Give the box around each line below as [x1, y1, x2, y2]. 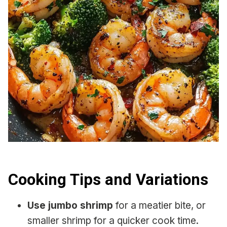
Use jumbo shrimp [27, 199, 113, 211]
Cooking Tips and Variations [8, 170, 208, 190]
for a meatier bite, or [113, 199, 206, 211]
